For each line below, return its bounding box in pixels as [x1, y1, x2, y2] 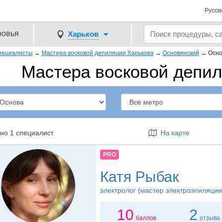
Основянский [162, 50, 199, 56]
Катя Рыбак [100, 168, 179, 185]
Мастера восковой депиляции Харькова [41, 50, 154, 56]
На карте [157, 129, 190, 137]
